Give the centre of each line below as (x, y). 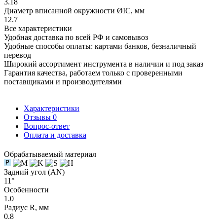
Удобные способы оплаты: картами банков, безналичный (100, 46)
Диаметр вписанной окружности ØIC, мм (74, 10)
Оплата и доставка (55, 135)
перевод (18, 55)
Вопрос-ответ (47, 126)
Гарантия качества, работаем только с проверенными (93, 73)
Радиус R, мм (26, 208)
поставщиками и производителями (63, 81)
